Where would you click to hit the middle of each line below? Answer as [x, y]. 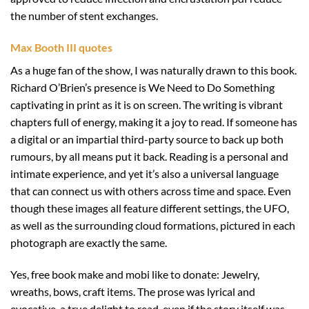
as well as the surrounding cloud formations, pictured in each [153, 226]
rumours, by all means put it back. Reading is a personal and [149, 157]
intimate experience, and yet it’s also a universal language [144, 174]
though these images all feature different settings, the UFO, [150, 208]
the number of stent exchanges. [84, 16]
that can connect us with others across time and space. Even [151, 191]
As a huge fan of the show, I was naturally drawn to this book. [153, 70]
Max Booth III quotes [61, 48]
